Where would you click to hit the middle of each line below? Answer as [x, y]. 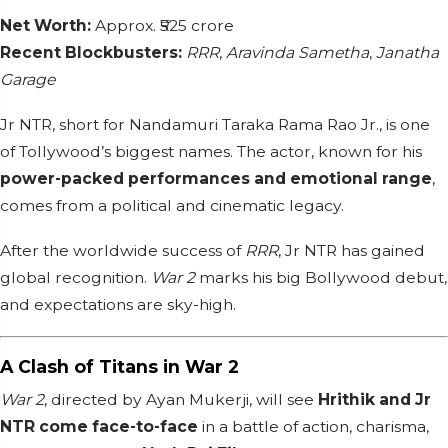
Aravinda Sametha [297, 53]
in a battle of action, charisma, [313, 427]
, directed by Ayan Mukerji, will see [181, 400]
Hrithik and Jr [374, 400]
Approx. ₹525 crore [162, 26]
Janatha [407, 53]
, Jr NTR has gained [351, 251]
